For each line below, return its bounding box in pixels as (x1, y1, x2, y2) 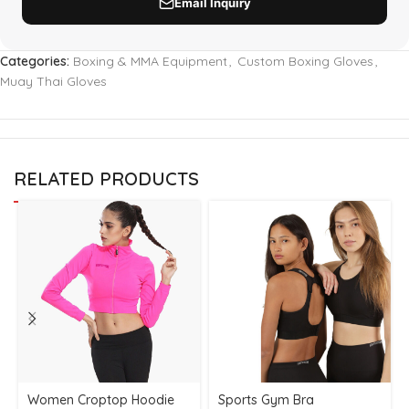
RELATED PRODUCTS (14, 167, 199, 190)
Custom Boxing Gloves (237, 53, 373, 69)
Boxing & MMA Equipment (73, 53, 227, 69)
